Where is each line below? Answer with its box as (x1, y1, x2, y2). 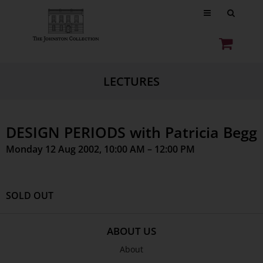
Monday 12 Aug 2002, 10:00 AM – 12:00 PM (6, 143, 195, 156)
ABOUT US (107, 224, 156, 238)
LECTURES (103, 73, 160, 89)
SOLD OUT (6, 189, 53, 202)
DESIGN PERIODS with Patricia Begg (6, 122, 257, 142)
